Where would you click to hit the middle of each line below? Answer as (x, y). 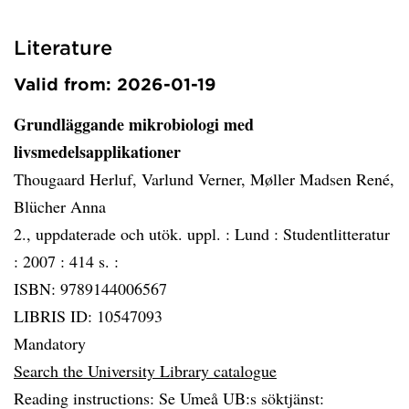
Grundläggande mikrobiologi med (134, 124)
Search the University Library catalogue (145, 371)
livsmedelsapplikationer (97, 152)
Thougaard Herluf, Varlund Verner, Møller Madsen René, (204, 179)
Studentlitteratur (336, 234)
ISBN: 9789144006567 (90, 288)
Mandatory (50, 343)
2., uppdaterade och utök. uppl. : (124, 234)
